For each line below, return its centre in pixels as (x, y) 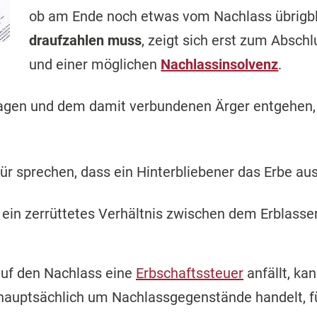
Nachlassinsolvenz (220, 65)
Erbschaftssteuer (190, 273)
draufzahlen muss (86, 41)
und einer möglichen (95, 65)
